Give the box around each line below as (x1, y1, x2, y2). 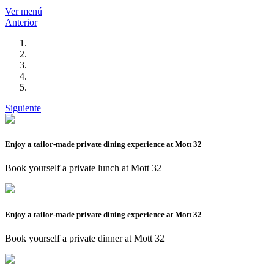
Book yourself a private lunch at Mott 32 (5, 163, 161, 174)
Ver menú (5, 6, 42, 17)
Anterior (5, 17, 37, 28)
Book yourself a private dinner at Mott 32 (5, 232, 165, 243)
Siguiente (5, 103, 41, 114)
